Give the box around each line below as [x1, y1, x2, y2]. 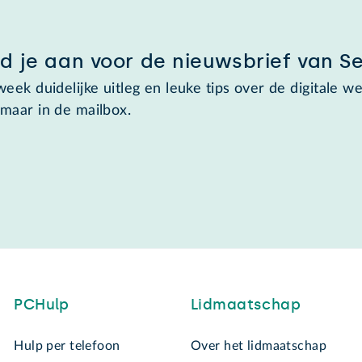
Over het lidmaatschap [190, 339, 327, 353]
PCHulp [14, 296, 69, 314]
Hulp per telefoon [14, 339, 120, 353]
